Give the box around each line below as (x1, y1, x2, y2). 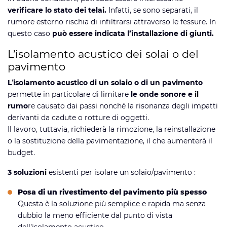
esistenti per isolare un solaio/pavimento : (49, 167, 196, 177)
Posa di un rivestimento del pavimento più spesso (18, 187, 207, 197)
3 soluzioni (8, 167, 49, 177)
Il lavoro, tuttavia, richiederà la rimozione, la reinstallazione (8, 124, 215, 134)
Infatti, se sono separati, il (108, 5, 198, 15)
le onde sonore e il (131, 89, 199, 99)
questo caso (8, 28, 52, 38)
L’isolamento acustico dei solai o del (8, 47, 199, 60)
